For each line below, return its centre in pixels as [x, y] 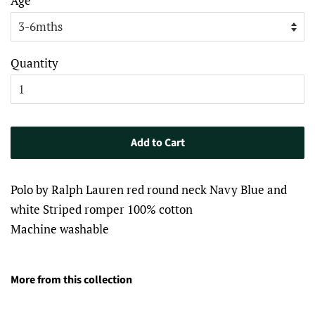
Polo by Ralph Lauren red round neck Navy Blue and [149, 190]
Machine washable [60, 229]
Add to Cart [157, 143]
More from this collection [71, 280]
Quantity [34, 63]
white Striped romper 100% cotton [102, 210]
